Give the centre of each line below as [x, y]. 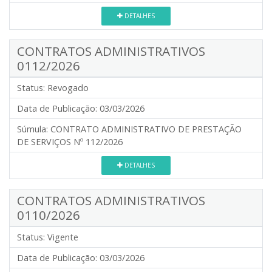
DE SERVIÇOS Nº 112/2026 [70, 142]
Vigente [63, 237]
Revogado [68, 88]
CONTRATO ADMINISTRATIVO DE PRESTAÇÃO [146, 129]
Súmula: [32, 129]
